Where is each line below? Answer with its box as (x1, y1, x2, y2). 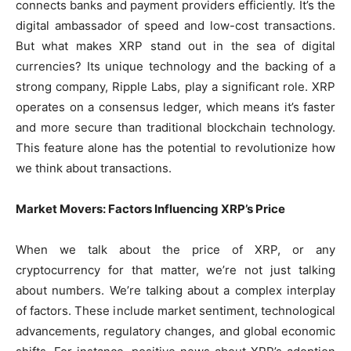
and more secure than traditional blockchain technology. (16, 120, 335, 136)
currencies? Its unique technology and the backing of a (16, 59, 335, 74)
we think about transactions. (16, 161, 172, 176)
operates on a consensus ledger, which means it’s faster (16, 100, 335, 115)
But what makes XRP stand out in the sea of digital (16, 38, 335, 54)
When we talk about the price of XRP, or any (16, 242, 335, 258)
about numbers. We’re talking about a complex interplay (16, 283, 335, 299)
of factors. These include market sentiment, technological (16, 303, 335, 319)
